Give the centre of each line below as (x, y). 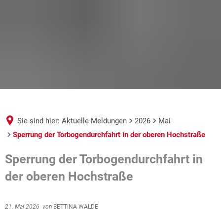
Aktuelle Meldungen (94, 121)
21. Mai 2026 (24, 207)
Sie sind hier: (38, 121)
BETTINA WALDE (75, 207)
